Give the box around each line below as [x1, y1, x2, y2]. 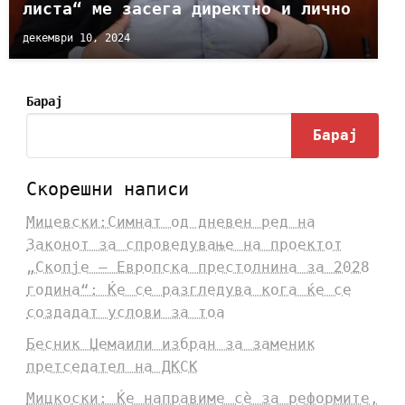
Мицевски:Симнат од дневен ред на [25, 213, 316, 231]
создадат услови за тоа [25, 304, 225, 322]
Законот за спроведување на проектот [25, 236, 343, 254]
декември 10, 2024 [23, 31, 130, 44]
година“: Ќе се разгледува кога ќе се [25, 281, 352, 299]
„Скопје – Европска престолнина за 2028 [25, 259, 370, 277]
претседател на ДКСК [25, 358, 198, 376]
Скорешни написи [25, 178, 189, 201]
